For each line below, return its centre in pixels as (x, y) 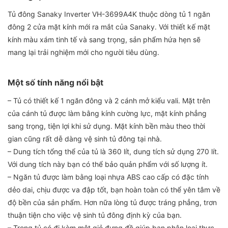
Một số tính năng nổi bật (55, 82)
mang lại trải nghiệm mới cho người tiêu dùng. (83, 52)
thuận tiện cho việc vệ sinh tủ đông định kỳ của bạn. (95, 215)
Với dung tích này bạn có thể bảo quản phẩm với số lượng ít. (108, 164)
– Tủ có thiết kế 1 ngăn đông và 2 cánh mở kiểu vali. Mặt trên (109, 100)
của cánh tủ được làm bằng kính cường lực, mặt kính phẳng (107, 113)
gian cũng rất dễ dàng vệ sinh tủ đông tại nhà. (85, 138)
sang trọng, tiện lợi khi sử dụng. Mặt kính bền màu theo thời (106, 126)
